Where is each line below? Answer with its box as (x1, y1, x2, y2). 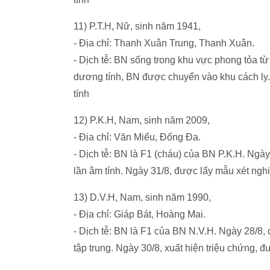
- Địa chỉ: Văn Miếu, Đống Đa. (74, 132, 201, 142)
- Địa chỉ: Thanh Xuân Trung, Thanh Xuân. (74, 38, 254, 48)
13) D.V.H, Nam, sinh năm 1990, (74, 192, 211, 202)
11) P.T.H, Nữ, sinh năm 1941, (74, 21, 201, 31)
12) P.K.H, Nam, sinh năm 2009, (74, 115, 210, 125)
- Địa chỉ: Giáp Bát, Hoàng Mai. (74, 209, 206, 219)
